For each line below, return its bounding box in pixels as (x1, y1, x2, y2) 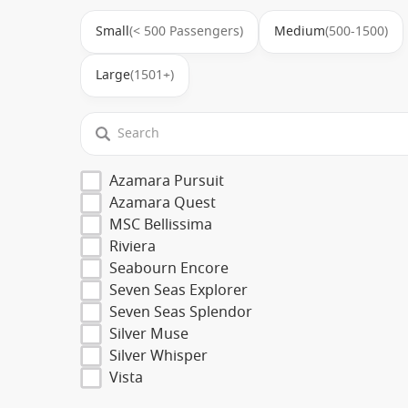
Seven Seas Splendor (109, 301, 252, 323)
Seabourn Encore (109, 257, 229, 280)
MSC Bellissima (109, 213, 212, 236)
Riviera (109, 235, 156, 258)
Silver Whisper (109, 344, 208, 367)
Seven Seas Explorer (109, 279, 248, 301)
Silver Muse (109, 322, 189, 345)
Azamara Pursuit (109, 169, 224, 192)
